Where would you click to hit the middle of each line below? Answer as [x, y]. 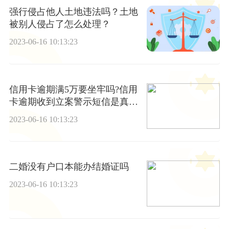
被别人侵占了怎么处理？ [60, 24]
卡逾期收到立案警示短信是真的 [73, 101]
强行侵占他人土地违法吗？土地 [73, 12]
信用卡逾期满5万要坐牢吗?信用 [73, 89]
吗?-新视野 [31, 114]
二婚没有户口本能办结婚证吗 [69, 166]
